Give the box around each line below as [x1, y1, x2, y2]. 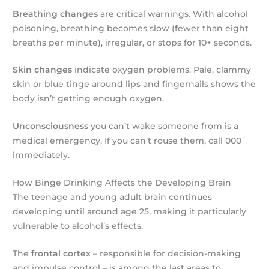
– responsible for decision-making [91, 249, 241, 259]
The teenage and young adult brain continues [13, 192, 213, 202]
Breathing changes [13, 8, 98, 19]
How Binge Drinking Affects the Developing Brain [13, 178, 232, 188]
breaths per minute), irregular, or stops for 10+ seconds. [13, 37, 252, 47]
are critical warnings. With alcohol [98, 8, 249, 19]
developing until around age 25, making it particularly [13, 207, 247, 217]
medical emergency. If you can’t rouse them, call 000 [13, 136, 242, 146]
